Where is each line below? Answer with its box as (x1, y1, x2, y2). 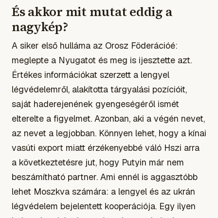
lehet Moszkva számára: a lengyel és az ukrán (12, 185, 195, 197)
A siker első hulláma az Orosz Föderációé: (12, 39, 178, 51)
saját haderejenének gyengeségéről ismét (12, 98, 179, 109)
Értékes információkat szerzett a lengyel (12, 69, 169, 80)
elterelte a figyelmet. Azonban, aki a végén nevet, (12, 112, 205, 124)
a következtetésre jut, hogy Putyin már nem (12, 156, 184, 168)
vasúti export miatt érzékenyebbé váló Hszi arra (12, 142, 200, 153)
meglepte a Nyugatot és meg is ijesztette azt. (12, 54, 192, 66)
